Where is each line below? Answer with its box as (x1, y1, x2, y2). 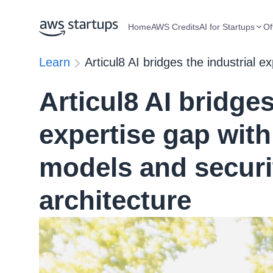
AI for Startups (199, 22, 255, 32)
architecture (39, 185, 191, 215)
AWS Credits (151, 22, 199, 32)
